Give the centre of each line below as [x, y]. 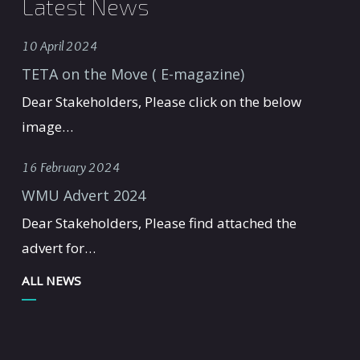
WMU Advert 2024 [83, 195]
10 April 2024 [59, 46]
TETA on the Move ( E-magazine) [133, 74]
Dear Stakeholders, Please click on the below [161, 102]
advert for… [58, 248]
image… [47, 127]
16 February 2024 [71, 167]
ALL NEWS [51, 280]
